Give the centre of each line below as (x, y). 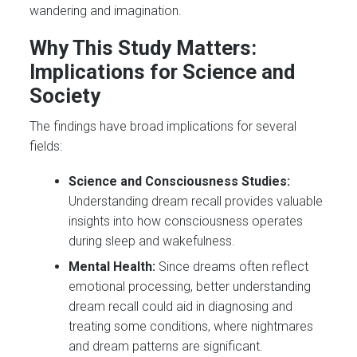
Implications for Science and (163, 71)
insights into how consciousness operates (186, 222)
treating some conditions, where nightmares (191, 326)
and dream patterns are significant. (166, 346)
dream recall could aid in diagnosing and (181, 306)
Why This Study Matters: (143, 47)
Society (65, 95)
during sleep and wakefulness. (152, 241)
